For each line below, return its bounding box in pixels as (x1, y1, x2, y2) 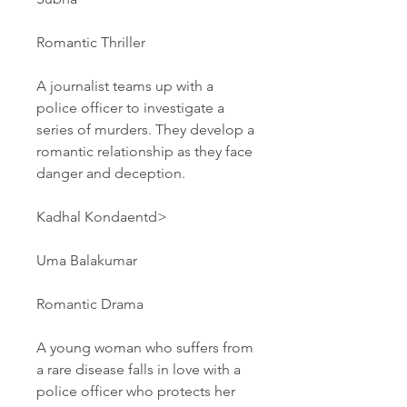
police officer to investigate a (36, 99, 224, 116)
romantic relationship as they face (36, 143, 253, 160)
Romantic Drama (36, 295, 144, 313)
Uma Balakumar (36, 252, 137, 269)
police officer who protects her (36, 382, 235, 400)
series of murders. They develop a (36, 121, 254, 138)
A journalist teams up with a (36, 77, 213, 94)
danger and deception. (36, 164, 185, 182)
